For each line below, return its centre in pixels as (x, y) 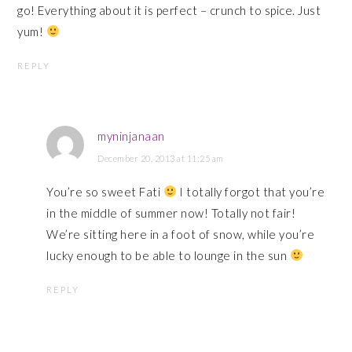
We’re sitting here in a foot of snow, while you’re (181, 234)
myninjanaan (131, 136)
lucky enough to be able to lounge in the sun (168, 255)
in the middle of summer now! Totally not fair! (171, 213)
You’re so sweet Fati (105, 191)
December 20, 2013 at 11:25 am (161, 158)
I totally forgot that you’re (251, 191)
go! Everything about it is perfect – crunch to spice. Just (169, 10)
